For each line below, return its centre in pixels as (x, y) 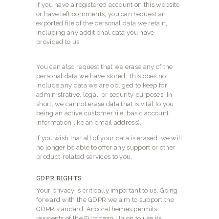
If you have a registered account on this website (108, 5)
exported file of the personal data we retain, (102, 23)
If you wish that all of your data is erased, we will (109, 138)
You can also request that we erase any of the (105, 67)
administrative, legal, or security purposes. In (104, 95)
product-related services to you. (84, 157)
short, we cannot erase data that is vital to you (105, 104)
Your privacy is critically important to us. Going (107, 190)
